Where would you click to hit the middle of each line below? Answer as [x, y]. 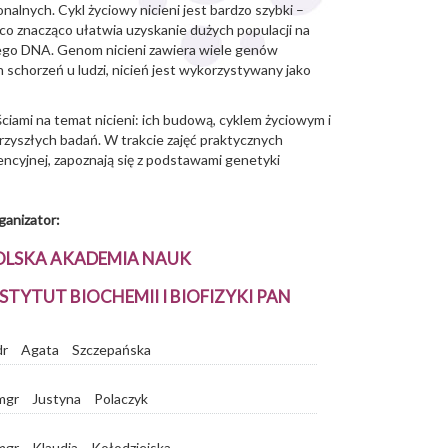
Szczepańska [111, 349]
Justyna [56, 399]
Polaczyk [121, 399]
